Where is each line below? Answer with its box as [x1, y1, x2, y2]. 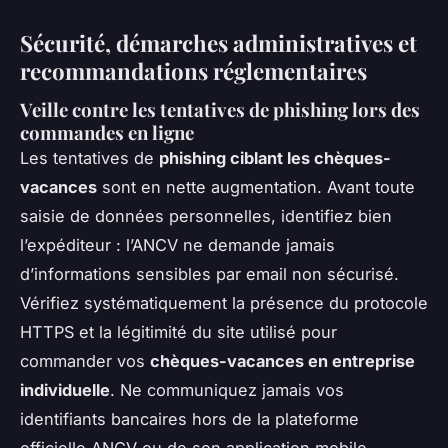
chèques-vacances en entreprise [150, 351, 415, 372]
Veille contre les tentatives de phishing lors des [20, 97, 420, 123]
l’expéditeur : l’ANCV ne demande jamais [20, 235, 335, 256]
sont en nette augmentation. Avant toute [97, 177, 415, 198]
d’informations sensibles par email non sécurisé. [20, 264, 399, 285]
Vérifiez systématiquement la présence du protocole [20, 293, 428, 314]
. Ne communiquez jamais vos [110, 380, 344, 401]
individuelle [20, 380, 110, 401]
